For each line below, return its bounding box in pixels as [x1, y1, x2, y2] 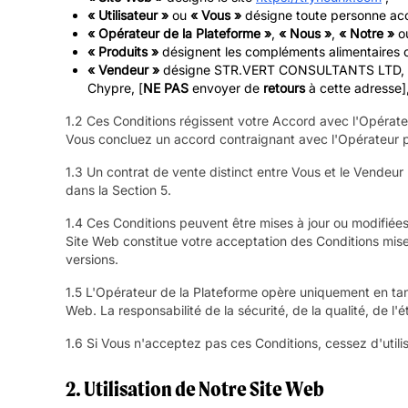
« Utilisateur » [87, 7, 168, 24]
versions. [66, 251, 118, 268]
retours [263, 80, 305, 97]
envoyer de [189, 80, 263, 97]
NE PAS [143, 80, 189, 97]
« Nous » [279, 25, 331, 42]
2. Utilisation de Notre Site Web [66, 376, 324, 403]
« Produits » [87, 44, 158, 60]
